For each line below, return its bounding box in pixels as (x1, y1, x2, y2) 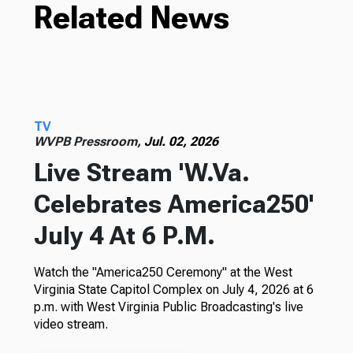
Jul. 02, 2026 (143, 133, 218, 149)
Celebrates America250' (33, 188, 314, 219)
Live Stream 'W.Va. (33, 157, 250, 188)
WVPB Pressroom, (33, 133, 144, 149)
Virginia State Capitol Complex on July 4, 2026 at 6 (33, 281, 314, 297)
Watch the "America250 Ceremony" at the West (33, 264, 292, 280)
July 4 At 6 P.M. (33, 220, 215, 251)
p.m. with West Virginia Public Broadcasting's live (33, 299, 303, 314)
